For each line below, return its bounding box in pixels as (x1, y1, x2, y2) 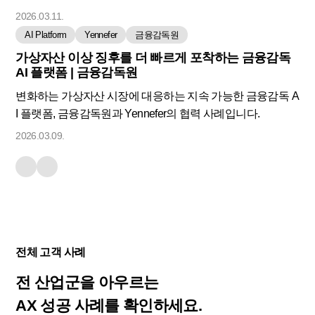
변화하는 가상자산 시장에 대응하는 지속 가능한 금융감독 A (15, 90, 299, 103)
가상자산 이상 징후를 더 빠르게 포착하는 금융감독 (15, 51, 291, 65)
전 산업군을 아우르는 (15, 274, 159, 292)
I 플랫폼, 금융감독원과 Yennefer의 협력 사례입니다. (15, 108, 260, 120)
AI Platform (25, 30, 67, 41)
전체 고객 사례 (15, 246, 86, 259)
